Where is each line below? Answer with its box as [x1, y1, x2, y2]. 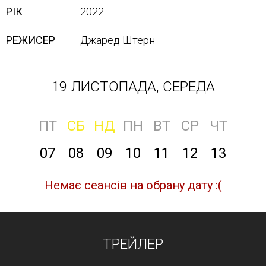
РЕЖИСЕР [6, 34, 55, 46]
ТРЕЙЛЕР [103, 236, 163, 252]
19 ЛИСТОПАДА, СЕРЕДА [51, 78, 215, 95]
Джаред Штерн [80, 34, 155, 46]
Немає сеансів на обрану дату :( [44, 178, 222, 192]
